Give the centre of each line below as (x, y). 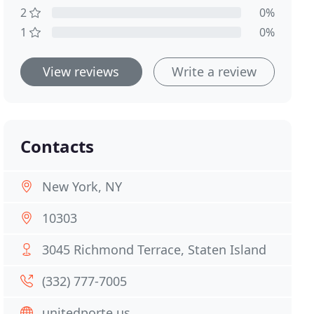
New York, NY (82, 186)
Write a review (214, 71)
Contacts (57, 146)
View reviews (81, 71)
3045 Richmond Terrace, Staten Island (155, 250)
